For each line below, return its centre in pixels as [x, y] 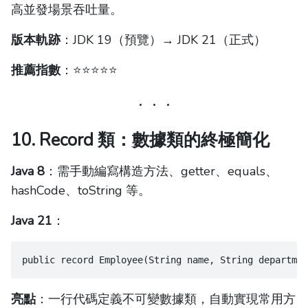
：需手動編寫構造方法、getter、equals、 [161, 172]
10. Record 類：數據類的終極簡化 [140, 141]
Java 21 [32, 221]
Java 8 [28, 172]
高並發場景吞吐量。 [67, 10]
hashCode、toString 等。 [81, 191]
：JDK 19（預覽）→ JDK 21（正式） [163, 40]
